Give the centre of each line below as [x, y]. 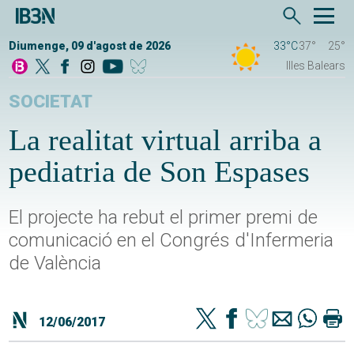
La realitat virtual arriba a [166, 140]
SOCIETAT [51, 102]
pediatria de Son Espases [160, 172]
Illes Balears [315, 66]
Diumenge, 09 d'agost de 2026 [90, 46]
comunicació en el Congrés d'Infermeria [171, 241]
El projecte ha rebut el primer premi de [164, 218]
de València [55, 264]
